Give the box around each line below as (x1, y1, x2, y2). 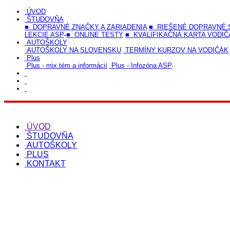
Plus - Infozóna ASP (111, 62, 172, 70)
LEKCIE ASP (25, 31, 64, 39)
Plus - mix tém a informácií (27, 62, 107, 70)
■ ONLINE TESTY (66, 31, 123, 39)
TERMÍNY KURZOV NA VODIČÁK (125, 46, 228, 54)
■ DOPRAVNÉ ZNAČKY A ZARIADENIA (25, 23, 147, 31)
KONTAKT (27, 159, 66, 168)
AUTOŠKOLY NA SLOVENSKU (27, 46, 121, 54)
